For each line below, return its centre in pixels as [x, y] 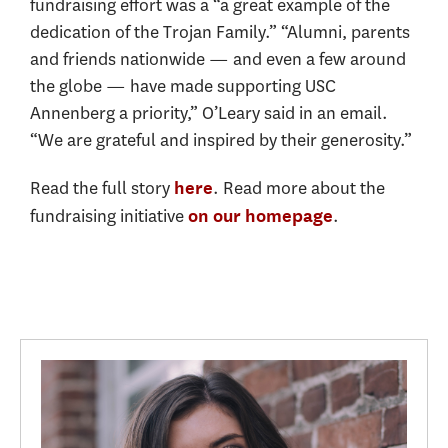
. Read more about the [299, 187]
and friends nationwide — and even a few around [218, 59]
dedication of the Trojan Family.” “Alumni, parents [220, 32]
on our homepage [260, 215]
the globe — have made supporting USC [183, 86]
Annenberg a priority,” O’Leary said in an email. [209, 113]
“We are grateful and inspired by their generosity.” [221, 140]
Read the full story [102, 187]
